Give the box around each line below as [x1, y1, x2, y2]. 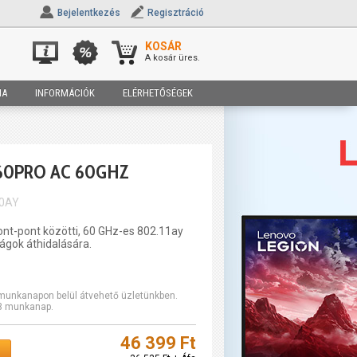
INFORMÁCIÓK [35, 87, 95, 99]
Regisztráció [147, 7, 204, 18]
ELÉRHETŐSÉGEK [123, 87, 193, 99]
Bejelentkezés [57, 7, 120, 18]
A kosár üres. [145, 53, 200, 63]
